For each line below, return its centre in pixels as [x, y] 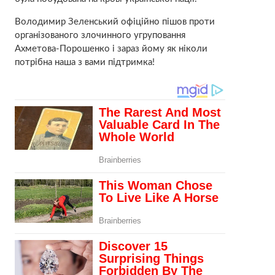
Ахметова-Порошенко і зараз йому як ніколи [111, 48]
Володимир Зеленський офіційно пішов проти [114, 21]
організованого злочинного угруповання [100, 35]
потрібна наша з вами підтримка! [84, 62]
